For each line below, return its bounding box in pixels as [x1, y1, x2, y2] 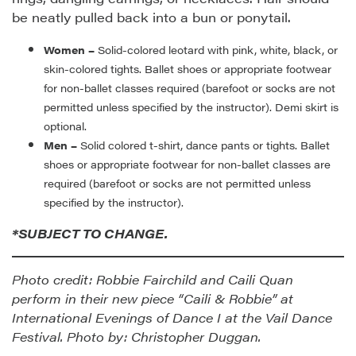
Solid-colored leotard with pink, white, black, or [95, 43, 338, 58]
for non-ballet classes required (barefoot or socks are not [44, 81, 335, 96]
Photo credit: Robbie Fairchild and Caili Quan [12, 270, 293, 289]
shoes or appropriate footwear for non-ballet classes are [44, 157, 331, 172]
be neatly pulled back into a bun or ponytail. [12, 8, 291, 27]
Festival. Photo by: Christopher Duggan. [12, 327, 265, 346]
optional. [44, 119, 87, 134]
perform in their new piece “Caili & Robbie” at [12, 289, 293, 308]
